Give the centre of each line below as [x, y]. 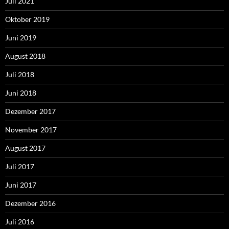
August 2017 [25, 148]
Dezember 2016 [30, 203]
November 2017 [31, 130]
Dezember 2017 [30, 111]
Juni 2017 [21, 185]
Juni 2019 [21, 38]
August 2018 [25, 56]
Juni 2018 [21, 93]
